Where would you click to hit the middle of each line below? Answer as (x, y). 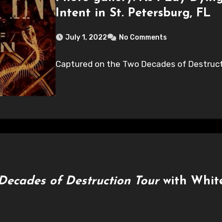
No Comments (143, 37)
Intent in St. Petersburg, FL (133, 13)
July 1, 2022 (86, 37)
